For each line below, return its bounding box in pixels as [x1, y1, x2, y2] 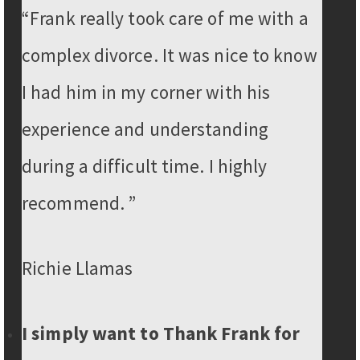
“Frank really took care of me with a [22, 6, 309, 31]
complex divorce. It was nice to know [22, 43, 317, 67]
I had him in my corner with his [22, 80, 271, 104]
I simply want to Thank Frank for [22, 321, 301, 345]
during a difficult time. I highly [22, 154, 268, 178]
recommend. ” [22, 191, 137, 215]
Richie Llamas [22, 256, 133, 280]
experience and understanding [22, 117, 268, 141]
